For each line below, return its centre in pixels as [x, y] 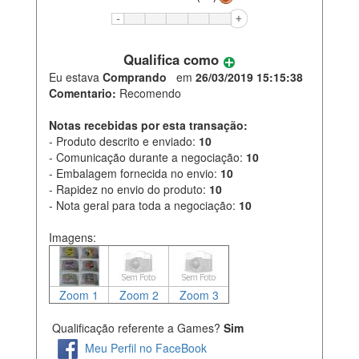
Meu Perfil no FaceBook [146, 347]
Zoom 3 [199, 295]
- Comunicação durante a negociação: [147, 157]
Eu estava [76, 77]
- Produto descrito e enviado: [124, 141]
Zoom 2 [139, 295]
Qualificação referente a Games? [135, 328]
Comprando [135, 77]
